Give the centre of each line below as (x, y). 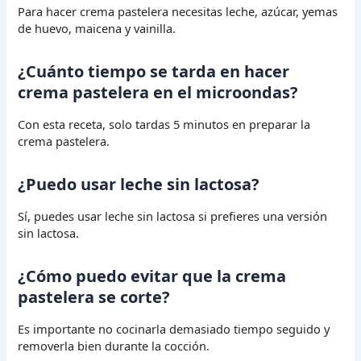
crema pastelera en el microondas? (158, 92)
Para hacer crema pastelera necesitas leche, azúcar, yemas (178, 11)
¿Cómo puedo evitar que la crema (152, 276)
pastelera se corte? (94, 297)
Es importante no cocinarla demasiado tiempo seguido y (174, 328)
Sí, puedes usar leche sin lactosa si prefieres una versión (173, 216)
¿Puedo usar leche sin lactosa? (139, 184)
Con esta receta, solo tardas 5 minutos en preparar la (164, 124)
